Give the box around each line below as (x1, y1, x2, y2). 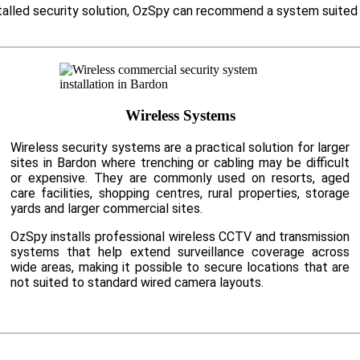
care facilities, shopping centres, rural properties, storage (10, 185, 350, 201)
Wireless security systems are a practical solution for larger (10, 139, 350, 155)
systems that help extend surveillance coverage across (10, 243, 350, 260)
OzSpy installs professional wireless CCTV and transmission (10, 228, 350, 244)
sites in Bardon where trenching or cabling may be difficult (10, 154, 350, 170)
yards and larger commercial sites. (10, 200, 202, 216)
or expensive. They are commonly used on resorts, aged (10, 170, 350, 186)
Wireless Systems (125, 107, 235, 125)
